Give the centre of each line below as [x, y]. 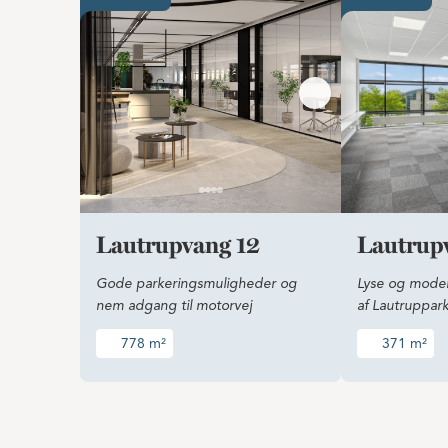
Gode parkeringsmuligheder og [196, 284]
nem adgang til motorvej [174, 306]
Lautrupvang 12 [178, 247]
